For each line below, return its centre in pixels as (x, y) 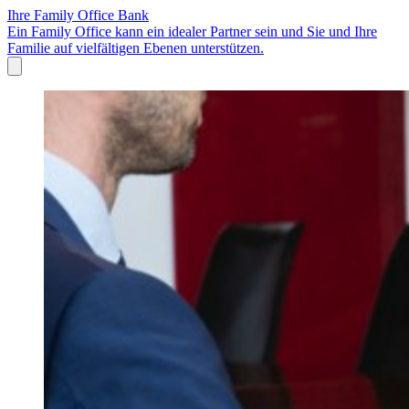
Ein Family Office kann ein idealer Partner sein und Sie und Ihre (192, 32)
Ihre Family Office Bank (78, 16)
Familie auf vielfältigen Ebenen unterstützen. (136, 48)
